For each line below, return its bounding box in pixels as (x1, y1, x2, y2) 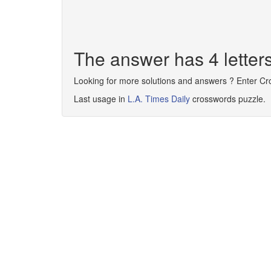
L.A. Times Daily (128, 93, 190, 105)
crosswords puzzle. (190, 93, 266, 105)
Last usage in (74, 93, 128, 105)
